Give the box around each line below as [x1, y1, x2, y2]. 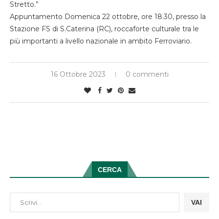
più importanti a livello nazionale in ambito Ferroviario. [10, 37, 192, 46]
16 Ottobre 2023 [50, 70, 106, 79]
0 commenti [125, 70, 169, 79]
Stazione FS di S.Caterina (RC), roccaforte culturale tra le [10, 24, 199, 34]
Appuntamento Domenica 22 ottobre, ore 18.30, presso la [10, 12, 206, 22]
